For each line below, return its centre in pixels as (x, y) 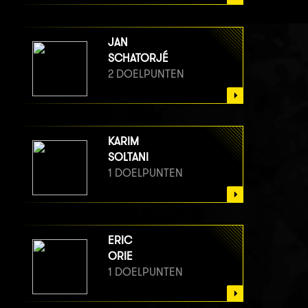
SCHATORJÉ (138, 58)
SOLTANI (128, 157)
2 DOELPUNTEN (146, 74)
